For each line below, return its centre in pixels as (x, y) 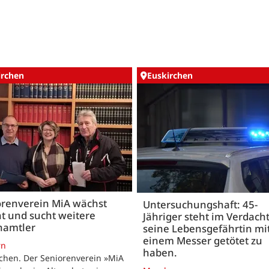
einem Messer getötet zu (203, 241)
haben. (160, 253)
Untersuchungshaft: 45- (200, 205)
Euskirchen (170, 76)
